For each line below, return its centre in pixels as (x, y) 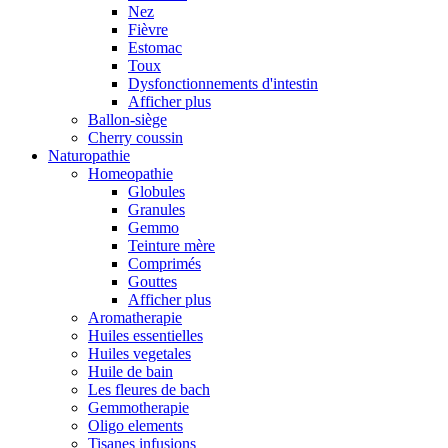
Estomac (155, 47)
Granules (156, 209)
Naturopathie (89, 155)
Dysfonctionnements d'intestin (223, 83)
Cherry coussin (135, 137)
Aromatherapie (135, 317)
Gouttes (152, 281)
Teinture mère (171, 245)
